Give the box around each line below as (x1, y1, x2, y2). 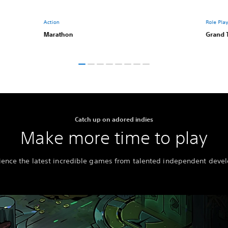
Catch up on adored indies (74, 115, 153, 124)
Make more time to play (20, 128, 208, 148)
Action (43, 18, 60, 26)
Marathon (43, 30, 73, 39)
